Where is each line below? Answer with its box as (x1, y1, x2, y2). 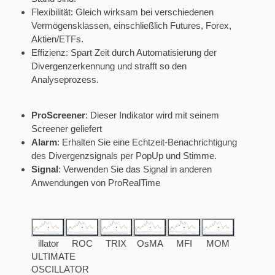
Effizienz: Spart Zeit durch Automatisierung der (31, 47, 217, 58)
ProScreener (31, 110, 85, 121)
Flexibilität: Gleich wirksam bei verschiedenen (31, 7, 214, 18)
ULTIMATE (31, 250, 76, 261)
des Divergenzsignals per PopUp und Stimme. (31, 150, 217, 161)
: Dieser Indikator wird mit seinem (85, 110, 219, 121)
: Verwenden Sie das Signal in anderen (58, 164, 212, 175)
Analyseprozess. (31, 74, 99, 85)
